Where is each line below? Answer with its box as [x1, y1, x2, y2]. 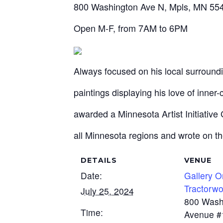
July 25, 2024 [80, 185, 134, 197]
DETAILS [80, 156, 117, 165]
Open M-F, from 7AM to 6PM [74, 21, 188, 34]
